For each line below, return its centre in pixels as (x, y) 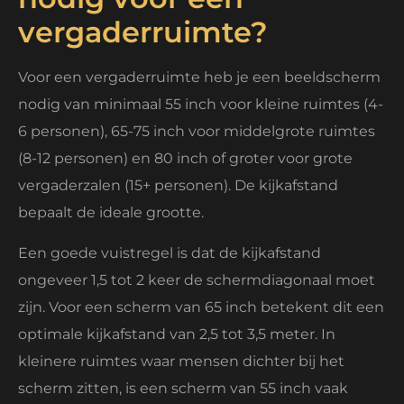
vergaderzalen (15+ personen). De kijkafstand (178, 186)
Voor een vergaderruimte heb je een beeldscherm (199, 78)
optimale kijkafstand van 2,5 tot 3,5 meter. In (177, 334)
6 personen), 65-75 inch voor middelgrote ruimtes (197, 132)
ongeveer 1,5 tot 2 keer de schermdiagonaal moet (197, 280)
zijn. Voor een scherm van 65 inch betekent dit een (201, 307)
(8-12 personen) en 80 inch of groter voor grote (185, 159)
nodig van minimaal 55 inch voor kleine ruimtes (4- (201, 105)
